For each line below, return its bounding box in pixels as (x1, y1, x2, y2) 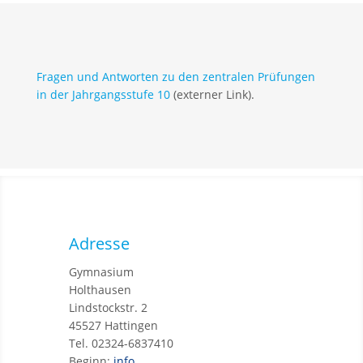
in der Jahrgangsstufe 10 (36, 87, 170, 102)
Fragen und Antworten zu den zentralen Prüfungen (36, 69, 315, 84)
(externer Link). (169, 87, 254, 102)
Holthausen (68, 282, 131, 297)
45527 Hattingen (68, 318, 158, 333)
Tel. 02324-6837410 (68, 335, 173, 351)
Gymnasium (68, 264, 134, 280)
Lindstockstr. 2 (68, 300, 147, 315)
